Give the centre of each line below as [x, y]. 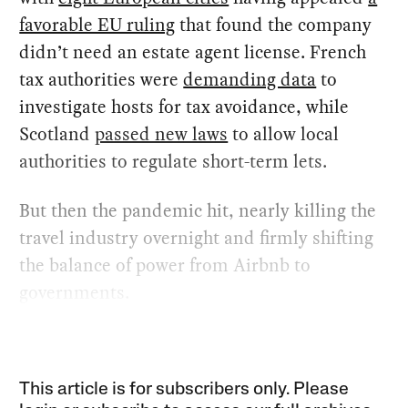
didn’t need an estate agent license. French [193, 52]
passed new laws [162, 134]
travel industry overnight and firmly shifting [197, 238]
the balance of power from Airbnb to [165, 265]
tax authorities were [102, 79]
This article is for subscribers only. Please [184, 390]
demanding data [250, 79]
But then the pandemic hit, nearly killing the [198, 210]
